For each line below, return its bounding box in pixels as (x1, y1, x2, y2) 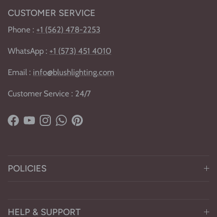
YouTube (29, 120, 58, 130)
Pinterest (77, 120, 108, 130)
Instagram (45, 120, 79, 130)
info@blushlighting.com (33, 67, 114, 77)
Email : (8, 67, 33, 77)
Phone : (8, 24, 36, 34)
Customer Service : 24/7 (8, 88, 91, 98)
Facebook (13, 120, 46, 130)
